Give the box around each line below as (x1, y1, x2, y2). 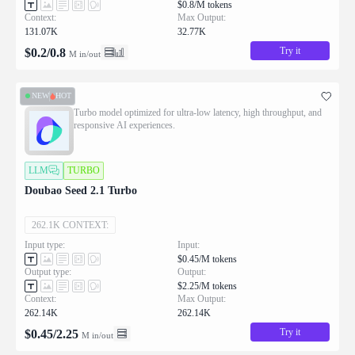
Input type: (25, 239, 65, 250)
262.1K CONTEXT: (32, 219, 109, 231)
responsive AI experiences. (74, 119, 175, 131)
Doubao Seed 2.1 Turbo (25, 184, 137, 197)
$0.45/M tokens (177, 253, 237, 265)
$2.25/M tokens (177, 280, 237, 292)
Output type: (25, 265, 71, 277)
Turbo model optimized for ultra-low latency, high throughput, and (74, 106, 322, 118)
